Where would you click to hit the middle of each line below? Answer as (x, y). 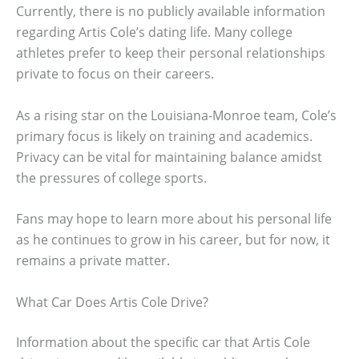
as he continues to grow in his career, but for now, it (173, 240)
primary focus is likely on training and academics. (164, 136)
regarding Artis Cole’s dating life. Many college (154, 32)
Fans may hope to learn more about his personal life (174, 219)
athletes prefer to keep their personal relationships (171, 52)
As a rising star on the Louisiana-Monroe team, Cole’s (176, 115)
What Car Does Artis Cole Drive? (112, 302)
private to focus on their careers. (115, 73)
